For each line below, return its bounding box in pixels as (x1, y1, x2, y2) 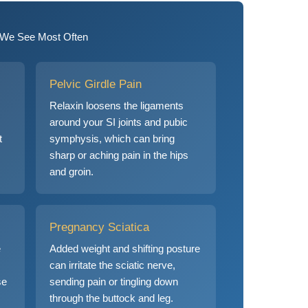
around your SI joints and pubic (49, 116, 188, 129)
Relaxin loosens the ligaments (49, 100, 184, 112)
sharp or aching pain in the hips (49, 149, 188, 162)
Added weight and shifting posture (49, 243, 200, 255)
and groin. (49, 166, 93, 178)
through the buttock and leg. (49, 292, 173, 305)
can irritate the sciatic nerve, (49, 259, 175, 272)
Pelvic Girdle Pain (49, 78, 142, 91)
